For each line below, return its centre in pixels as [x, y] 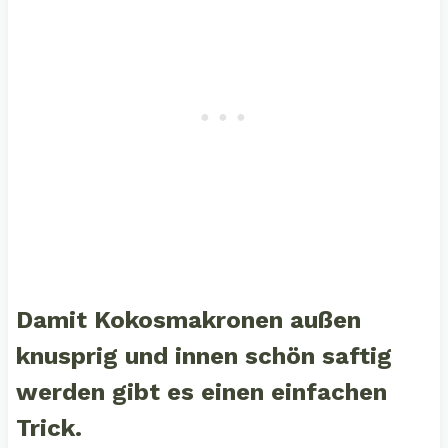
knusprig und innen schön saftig [203, 356]
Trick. [52, 428]
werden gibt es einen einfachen [201, 392]
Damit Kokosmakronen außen [188, 320]
